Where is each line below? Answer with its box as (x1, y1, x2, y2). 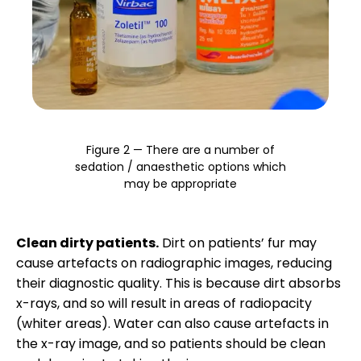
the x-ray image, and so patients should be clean (16, 334, 326, 353)
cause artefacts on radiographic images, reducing (16, 254, 332, 272)
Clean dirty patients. (16, 234, 159, 252)
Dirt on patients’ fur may (159, 234, 317, 252)
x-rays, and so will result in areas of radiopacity (16, 294, 312, 313)
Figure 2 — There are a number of (86, 142, 275, 158)
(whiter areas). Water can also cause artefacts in (16, 314, 329, 333)
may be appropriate (124, 176, 237, 192)
